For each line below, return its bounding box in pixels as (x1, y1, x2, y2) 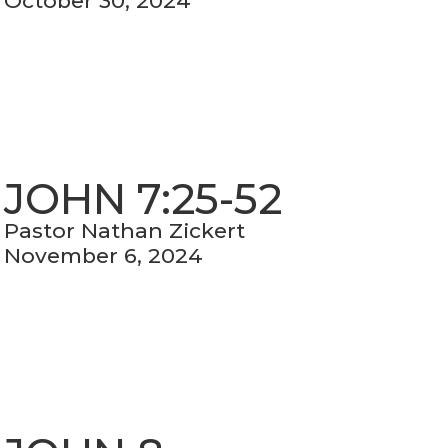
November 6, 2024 (4, 243, 204, 269)
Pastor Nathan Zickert (4, 218, 246, 244)
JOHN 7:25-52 (4, 172, 283, 225)
